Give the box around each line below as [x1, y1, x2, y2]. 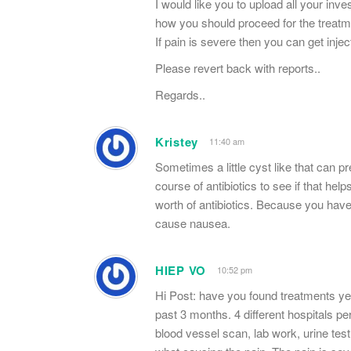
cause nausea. [155, 214, 230, 231]
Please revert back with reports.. [155, 59, 320, 76]
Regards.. [155, 85, 205, 103]
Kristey [155, 132, 198, 150]
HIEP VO [155, 261, 206, 279]
